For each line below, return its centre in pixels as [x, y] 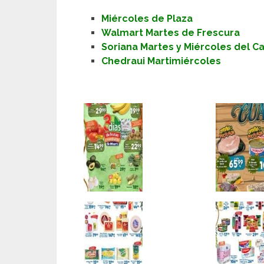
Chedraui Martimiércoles [161, 61]
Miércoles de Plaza [147, 19]
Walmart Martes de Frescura [171, 33]
